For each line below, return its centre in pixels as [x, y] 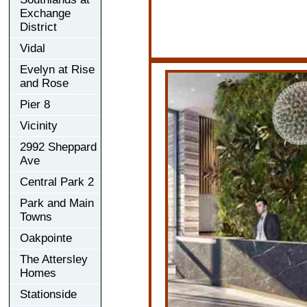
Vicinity [39, 125]
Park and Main [57, 203]
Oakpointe [46, 238]
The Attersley [54, 259]
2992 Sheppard [58, 147]
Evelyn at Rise [57, 69]
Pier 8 [35, 104]
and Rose [44, 83]
